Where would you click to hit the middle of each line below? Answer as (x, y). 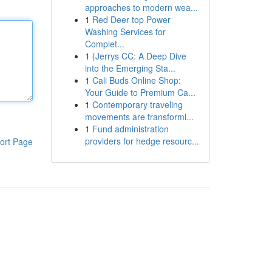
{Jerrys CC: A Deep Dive (139, 56)
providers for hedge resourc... (142, 141)
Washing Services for (125, 32)
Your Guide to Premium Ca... (140, 92)
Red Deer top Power (131, 19)
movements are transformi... (139, 117)
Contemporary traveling (137, 104)
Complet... (104, 44)
